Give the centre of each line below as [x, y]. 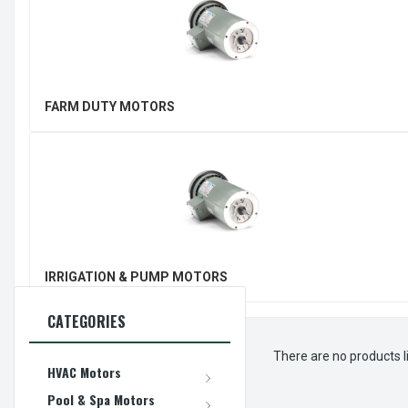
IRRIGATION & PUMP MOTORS [136, 276]
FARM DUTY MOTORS [110, 106]
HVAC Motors [84, 372]
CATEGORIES [87, 321]
